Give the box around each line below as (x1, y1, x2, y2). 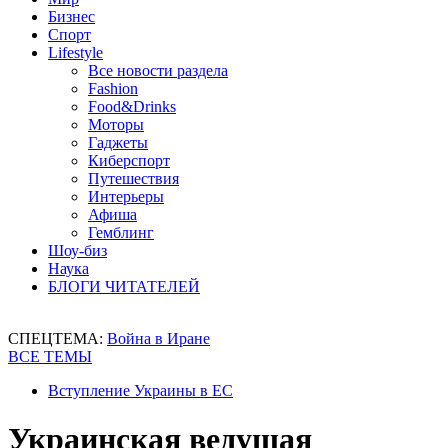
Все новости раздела (88, 62, 228, 79)
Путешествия (88, 170, 179, 187)
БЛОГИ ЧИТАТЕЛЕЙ (48, 278, 200, 295)
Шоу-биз (48, 242, 107, 259)
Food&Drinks (88, 98, 176, 115)
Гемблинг (88, 224, 154, 241)
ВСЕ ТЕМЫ (8, 348, 92, 365)
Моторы (88, 116, 144, 133)
